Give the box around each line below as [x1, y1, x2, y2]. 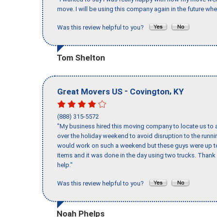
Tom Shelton [57, 52, 105, 62]
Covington [130, 86, 170, 96]
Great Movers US [57, 86, 123, 96]
